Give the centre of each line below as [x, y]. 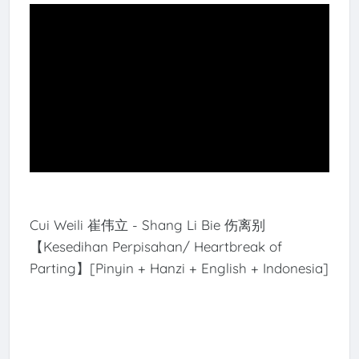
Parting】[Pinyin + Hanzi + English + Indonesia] [179, 268]
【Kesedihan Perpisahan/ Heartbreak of [155, 247]
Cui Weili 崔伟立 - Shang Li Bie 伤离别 [147, 225]
